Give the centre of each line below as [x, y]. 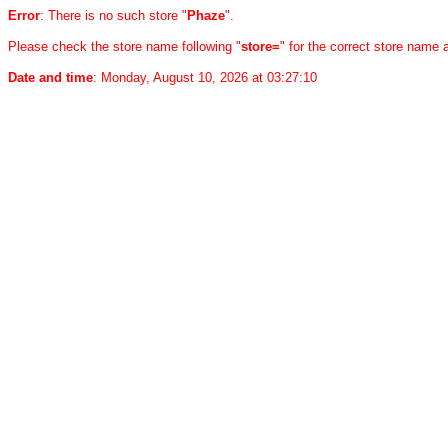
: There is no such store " [113, 15]
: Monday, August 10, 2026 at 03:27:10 [205, 77]
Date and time [50, 77]
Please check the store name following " [124, 46]
